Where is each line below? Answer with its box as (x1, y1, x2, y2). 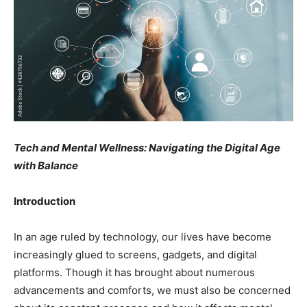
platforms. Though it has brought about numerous (14, 266, 255, 280)
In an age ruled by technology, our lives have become (14, 230, 271, 244)
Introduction (14, 195, 75, 208)
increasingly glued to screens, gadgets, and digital (14, 248, 257, 262)
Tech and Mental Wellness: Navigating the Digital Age (14, 141, 280, 155)
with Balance (14, 159, 78, 173)
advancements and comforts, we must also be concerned (14, 284, 291, 297)
